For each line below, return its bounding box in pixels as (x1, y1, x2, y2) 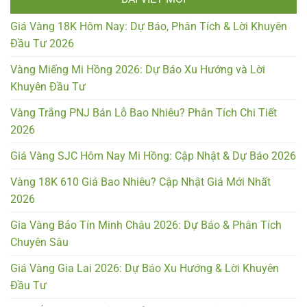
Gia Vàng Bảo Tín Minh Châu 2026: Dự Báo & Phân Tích (10, 218, 282, 232)
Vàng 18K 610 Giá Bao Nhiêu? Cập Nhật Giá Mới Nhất (10, 175, 271, 188)
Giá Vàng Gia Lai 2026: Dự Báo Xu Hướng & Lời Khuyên (10, 261, 279, 275)
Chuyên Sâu (10, 235, 69, 249)
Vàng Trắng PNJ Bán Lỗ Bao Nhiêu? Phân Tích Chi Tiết (10, 106, 277, 119)
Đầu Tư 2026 (10, 36, 74, 50)
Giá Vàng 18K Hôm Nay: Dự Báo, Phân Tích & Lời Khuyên (10, 19, 287, 33)
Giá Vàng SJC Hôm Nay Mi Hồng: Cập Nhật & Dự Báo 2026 (10, 149, 296, 162)
